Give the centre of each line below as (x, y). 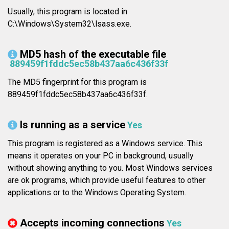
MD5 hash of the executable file (93, 54)
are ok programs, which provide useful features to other (107, 180)
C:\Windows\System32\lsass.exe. (70, 24)
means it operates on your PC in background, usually (101, 156)
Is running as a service (73, 125)
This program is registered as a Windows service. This (105, 144)
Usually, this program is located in (67, 12)
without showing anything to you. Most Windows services (110, 168)
